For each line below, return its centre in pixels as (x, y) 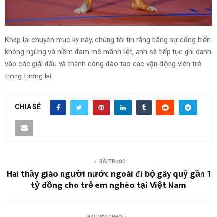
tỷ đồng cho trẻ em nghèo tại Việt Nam (108, 185)
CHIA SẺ (28, 107)
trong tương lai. (29, 76)
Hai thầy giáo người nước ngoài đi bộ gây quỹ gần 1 (108, 174)
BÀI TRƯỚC (112, 161)
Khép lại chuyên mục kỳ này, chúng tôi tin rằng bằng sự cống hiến (108, 39)
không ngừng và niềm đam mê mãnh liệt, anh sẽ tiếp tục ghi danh (108, 52)
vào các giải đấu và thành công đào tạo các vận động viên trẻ (103, 64)
